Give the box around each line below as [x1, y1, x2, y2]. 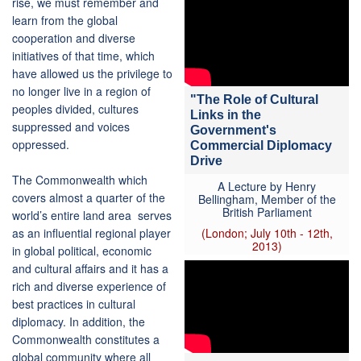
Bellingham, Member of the [197, 191, 336, 208]
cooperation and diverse [12, 30, 135, 47]
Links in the [190, 108, 261, 122]
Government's [190, 123, 276, 138]
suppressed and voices [12, 118, 130, 135]
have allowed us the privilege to [12, 65, 172, 82]
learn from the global [12, 12, 118, 29]
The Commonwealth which [12, 172, 147, 189]
